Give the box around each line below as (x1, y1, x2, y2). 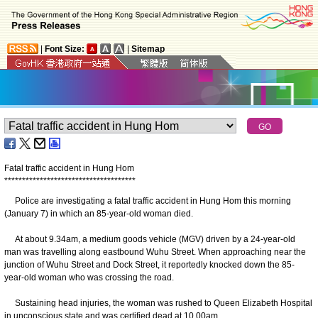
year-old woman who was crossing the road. (4, 272, 174, 283)
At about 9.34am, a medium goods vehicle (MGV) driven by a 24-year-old (4, 234, 295, 244)
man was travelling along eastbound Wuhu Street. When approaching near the (4, 246, 306, 257)
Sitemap (131, 43, 165, 54)
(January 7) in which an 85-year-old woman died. (4, 208, 193, 219)
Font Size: (45, 43, 84, 54)
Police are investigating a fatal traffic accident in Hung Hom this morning (4, 195, 291, 206)
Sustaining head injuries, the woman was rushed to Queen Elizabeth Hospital (4, 297, 312, 308)
